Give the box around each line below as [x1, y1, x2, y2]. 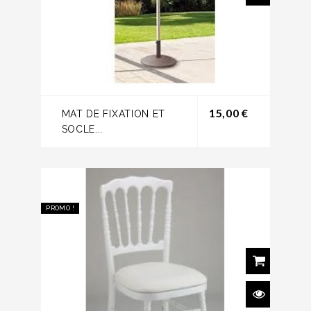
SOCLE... [61, 124, 103, 135]
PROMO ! [46, 205, 75, 212]
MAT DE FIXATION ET [61, 108, 166, 119]
